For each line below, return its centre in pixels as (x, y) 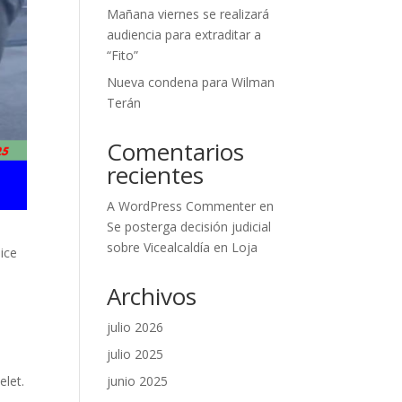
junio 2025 (138, 381)
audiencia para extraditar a (184, 35)
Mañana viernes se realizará (188, 14)
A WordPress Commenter (182, 206)
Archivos (152, 296)
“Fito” (123, 55)
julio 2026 (135, 327)
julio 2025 (135, 354)
